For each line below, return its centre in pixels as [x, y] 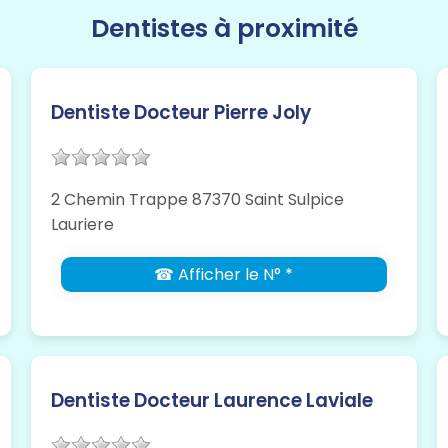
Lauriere [82, 225]
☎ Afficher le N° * [224, 275]
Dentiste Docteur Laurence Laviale [211, 401]
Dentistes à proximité [224, 29]
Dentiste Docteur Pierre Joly [180, 113]
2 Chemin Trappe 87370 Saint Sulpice [197, 200]
